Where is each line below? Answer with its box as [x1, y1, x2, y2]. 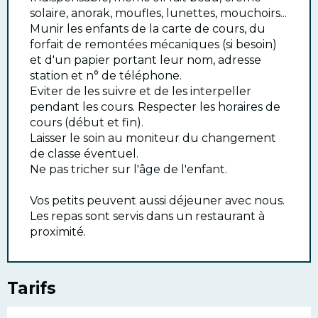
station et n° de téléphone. [30, 69, 182, 83]
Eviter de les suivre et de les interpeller [30, 84, 251, 99]
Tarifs [7, 278, 56, 299]
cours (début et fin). [30, 116, 143, 130]
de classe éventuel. [30, 147, 138, 161]
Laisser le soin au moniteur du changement [30, 131, 276, 146]
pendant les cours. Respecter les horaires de [30, 100, 280, 114]
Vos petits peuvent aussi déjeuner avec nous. [30, 194, 285, 208]
